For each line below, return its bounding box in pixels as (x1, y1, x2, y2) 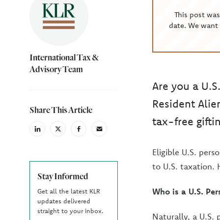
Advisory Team (29, 64, 83, 74)
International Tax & (29, 52, 99, 62)
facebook (78, 128, 104, 136)
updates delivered (37, 197, 90, 205)
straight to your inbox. (37, 207, 104, 215)
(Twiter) (57, 135, 78, 143)
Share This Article (29, 105, 92, 115)
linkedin (36, 128, 58, 136)
